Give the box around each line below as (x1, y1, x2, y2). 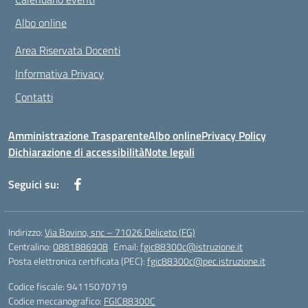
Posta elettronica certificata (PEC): (8, 254, 147, 268)
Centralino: (8, 239, 53, 254)
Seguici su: (8, 176, 59, 192)
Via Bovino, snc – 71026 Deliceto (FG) (45, 225, 195, 239)
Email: (113, 239, 140, 254)
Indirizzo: (8, 225, 45, 239)
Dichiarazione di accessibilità (8, 144, 144, 160)
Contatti (15, 89, 53, 105)
